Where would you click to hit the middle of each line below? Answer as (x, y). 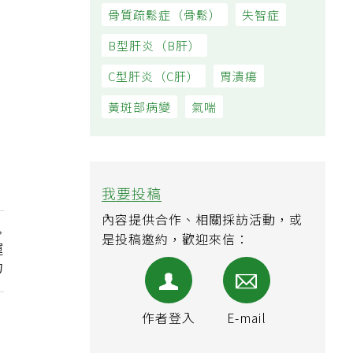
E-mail (252, 330)
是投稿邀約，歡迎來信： (180, 251)
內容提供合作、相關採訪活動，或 (207, 231)
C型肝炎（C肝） (158, 87)
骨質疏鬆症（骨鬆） (169, 25)
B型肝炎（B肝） (159, 56)
